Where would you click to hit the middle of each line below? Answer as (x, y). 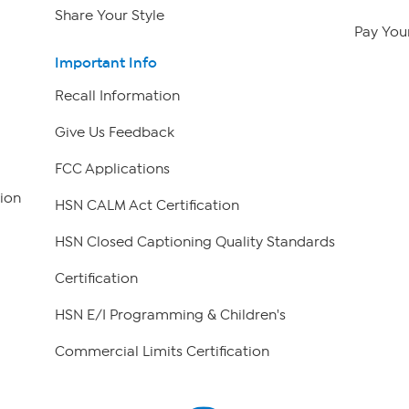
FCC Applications (112, 169)
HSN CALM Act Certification (147, 206)
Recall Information (117, 96)
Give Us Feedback (114, 133)
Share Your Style (109, 15)
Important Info (105, 63)
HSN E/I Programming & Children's (170, 315)
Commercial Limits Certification (162, 352)
